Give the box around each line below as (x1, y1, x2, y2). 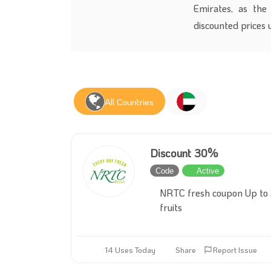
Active (197, 166, 219, 175)
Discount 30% (150, 146, 218, 160)
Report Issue (213, 244, 257, 255)
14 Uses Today (105, 244, 155, 255)
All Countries (105, 95, 154, 108)
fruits (160, 201, 182, 214)
